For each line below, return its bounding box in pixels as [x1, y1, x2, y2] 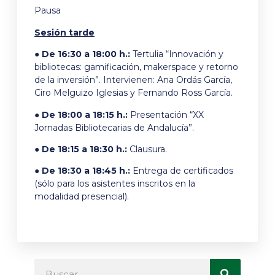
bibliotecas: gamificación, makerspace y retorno [34, 61, 238, 73]
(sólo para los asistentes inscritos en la [34, 178, 195, 190]
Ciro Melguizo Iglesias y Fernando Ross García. [34, 87, 233, 99]
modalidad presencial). [34, 191, 129, 203]
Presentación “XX [128, 109, 204, 120]
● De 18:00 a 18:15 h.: [34, 109, 128, 120]
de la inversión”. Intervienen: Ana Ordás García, [34, 74, 232, 86]
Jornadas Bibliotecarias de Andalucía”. [34, 122, 194, 133]
